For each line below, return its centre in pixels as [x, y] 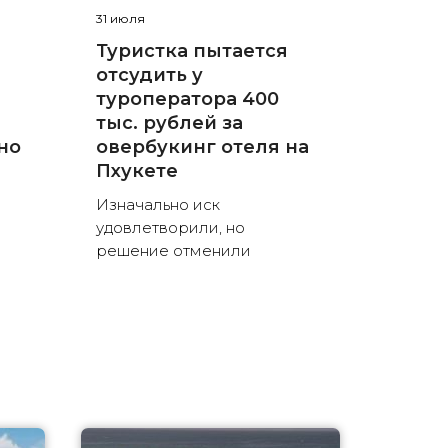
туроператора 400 [187, 99]
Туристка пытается [191, 51]
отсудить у [149, 75]
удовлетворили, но [170, 228]
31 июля [120, 19]
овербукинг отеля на [202, 147]
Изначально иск [157, 205]
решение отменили [173, 251]
